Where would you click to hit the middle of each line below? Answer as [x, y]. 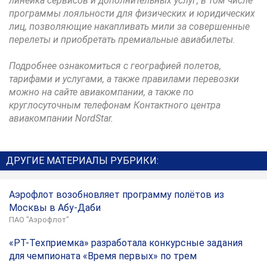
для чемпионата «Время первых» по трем [103, 256]
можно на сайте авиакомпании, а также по [101, 92]
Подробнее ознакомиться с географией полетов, [115, 66]
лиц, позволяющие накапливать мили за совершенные [129, 26]
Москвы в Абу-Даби [55, 208]
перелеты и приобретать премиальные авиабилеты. [122, 39]
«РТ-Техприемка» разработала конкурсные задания [126, 243]
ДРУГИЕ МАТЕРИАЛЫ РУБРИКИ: [82, 161]
